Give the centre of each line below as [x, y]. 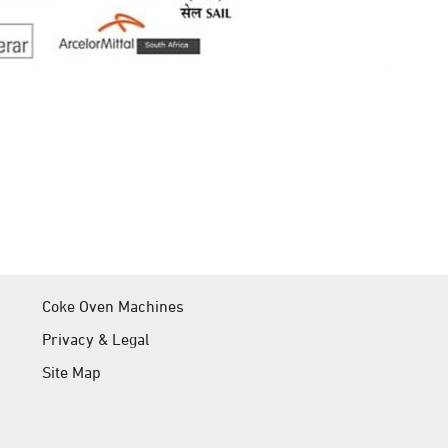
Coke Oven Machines [113, 305]
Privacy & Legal [96, 338]
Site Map [72, 372]
